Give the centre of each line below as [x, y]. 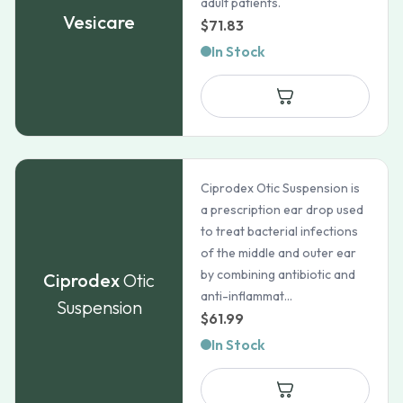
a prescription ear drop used [282, 210]
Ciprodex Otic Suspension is [281, 188]
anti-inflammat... [247, 296]
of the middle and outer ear [279, 253]
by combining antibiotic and [278, 274]
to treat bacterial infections [280, 231]
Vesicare [99, 22]
